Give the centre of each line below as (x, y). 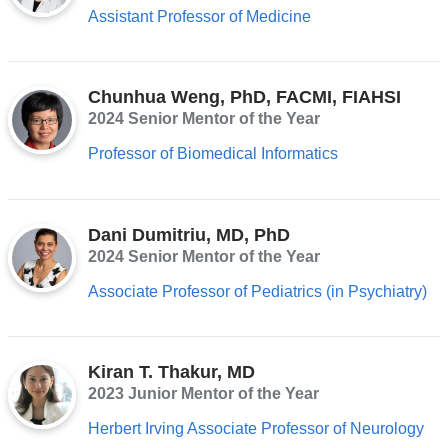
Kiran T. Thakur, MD (171, 372)
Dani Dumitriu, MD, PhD (188, 234)
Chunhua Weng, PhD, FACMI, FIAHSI (244, 97)
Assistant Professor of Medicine (199, 16)
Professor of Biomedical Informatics (212, 154)
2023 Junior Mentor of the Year (203, 394)
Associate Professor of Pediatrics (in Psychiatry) (257, 291)
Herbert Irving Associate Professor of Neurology (255, 429)
